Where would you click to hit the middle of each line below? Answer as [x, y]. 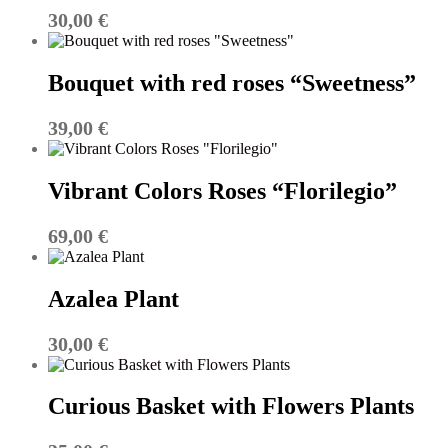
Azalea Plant [113, 298]
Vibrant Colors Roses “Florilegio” [222, 190]
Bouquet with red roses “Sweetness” [232, 82]
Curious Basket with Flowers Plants [231, 406]
